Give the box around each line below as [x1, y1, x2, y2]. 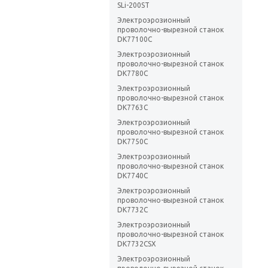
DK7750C [117, 138, 148, 146]
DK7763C [117, 103, 148, 112]
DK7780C [117, 69, 148, 78]
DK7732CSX [117, 240, 156, 248]
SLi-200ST [117, 1, 150, 10]
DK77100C [117, 35, 152, 44]
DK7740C [117, 172, 148, 180]
